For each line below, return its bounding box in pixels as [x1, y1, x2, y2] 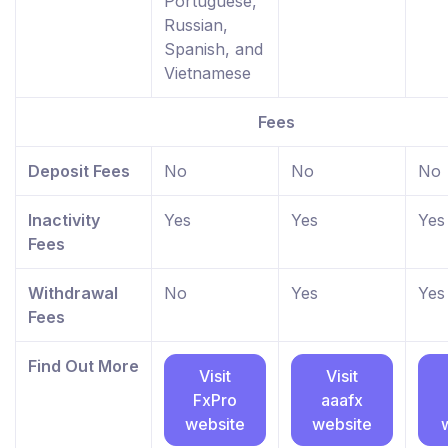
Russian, [164, 15, 228, 36]
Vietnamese [164, 63, 251, 84]
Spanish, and [164, 39, 263, 60]
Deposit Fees [28, 161, 130, 182]
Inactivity [28, 210, 100, 231]
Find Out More [28, 356, 139, 377]
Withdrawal [28, 283, 118, 304]
